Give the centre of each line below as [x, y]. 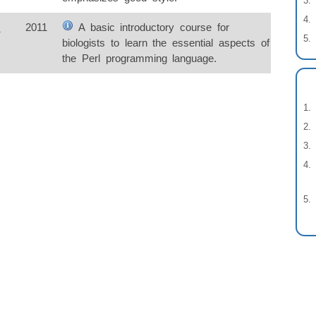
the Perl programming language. [140, 59]
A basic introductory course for [151, 28]
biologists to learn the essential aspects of [166, 43]
